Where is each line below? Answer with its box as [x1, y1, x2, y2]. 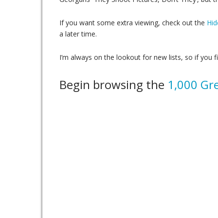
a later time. [59, 29, 97, 38]
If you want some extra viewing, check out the [59, 18, 207, 27]
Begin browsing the [59, 76, 167, 92]
